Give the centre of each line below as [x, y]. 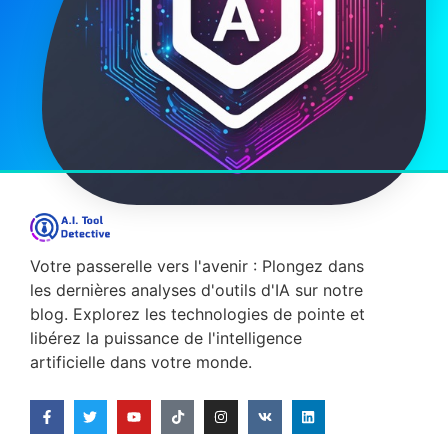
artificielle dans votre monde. [141, 361]
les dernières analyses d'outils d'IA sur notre [196, 289]
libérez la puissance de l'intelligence [166, 337]
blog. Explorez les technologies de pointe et [197, 313]
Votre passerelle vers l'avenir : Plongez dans [197, 265]
